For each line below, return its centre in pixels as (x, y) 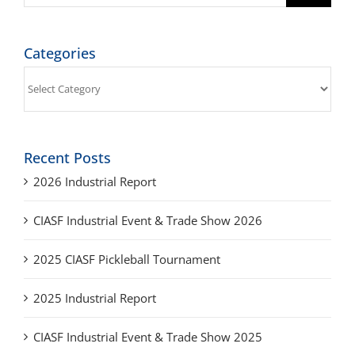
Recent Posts (67, 157)
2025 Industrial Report (95, 298)
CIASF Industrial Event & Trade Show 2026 (148, 221)
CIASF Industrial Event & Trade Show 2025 (148, 337)
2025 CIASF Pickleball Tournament (127, 260)
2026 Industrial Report (95, 182)
